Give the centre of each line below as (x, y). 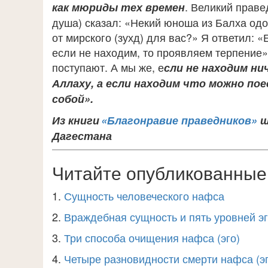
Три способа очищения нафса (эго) (152, 237)
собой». (73, 99)
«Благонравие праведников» (179, 120)
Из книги (77, 120)
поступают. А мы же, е (108, 67)
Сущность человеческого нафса (144, 196)
